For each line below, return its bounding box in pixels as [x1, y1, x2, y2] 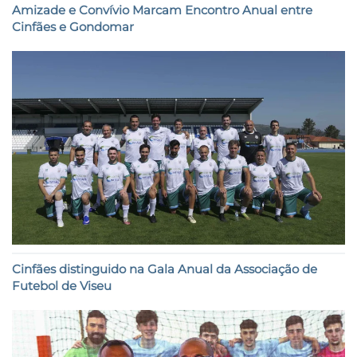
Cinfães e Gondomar [12, 18, 134, 34]
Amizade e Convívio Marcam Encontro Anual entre [12, 2, 312, 18]
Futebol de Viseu [12, 278, 112, 294]
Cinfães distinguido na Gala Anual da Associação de [12, 261, 317, 277]
